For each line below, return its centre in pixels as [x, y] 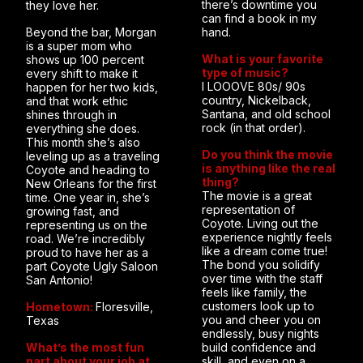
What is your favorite [262, 59]
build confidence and [258, 347]
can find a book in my [259, 18]
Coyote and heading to [88, 170]
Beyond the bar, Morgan [91, 32]
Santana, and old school [266, 114]
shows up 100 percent [85, 60]
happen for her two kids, [92, 87]
